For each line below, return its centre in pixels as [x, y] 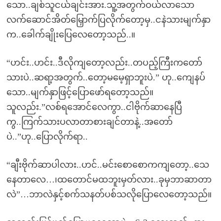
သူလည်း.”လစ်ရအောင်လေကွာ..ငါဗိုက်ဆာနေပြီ [94, 107]
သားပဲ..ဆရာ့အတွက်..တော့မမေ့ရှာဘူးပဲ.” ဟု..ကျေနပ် [106, 77]
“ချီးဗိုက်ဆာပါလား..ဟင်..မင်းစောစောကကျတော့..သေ [108, 165]
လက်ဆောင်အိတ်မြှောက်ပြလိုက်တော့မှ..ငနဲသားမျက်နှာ [108, 20]
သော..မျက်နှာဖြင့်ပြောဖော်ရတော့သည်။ [80, 92]
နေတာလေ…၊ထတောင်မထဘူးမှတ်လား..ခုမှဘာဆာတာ [109, 180]
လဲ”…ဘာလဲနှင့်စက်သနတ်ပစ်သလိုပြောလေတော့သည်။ [109, 194]
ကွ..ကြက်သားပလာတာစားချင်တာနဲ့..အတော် [89, 122]
